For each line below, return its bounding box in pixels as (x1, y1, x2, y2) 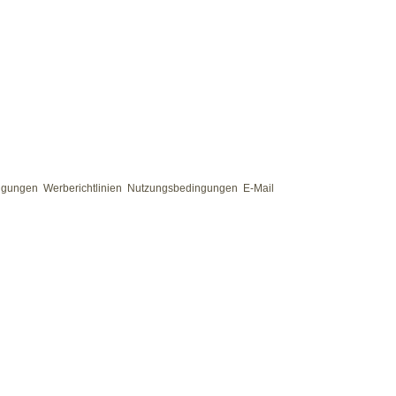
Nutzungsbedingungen (126, 182, 238, 194)
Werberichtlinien (42, 182, 122, 194)
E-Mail (242, 182, 274, 194)
